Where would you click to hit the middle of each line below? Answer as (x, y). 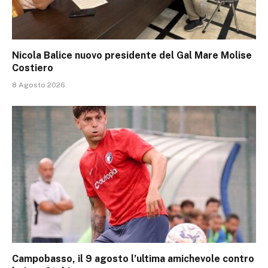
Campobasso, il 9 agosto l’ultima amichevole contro (133, 259)
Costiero (33, 68)
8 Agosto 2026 (39, 85)
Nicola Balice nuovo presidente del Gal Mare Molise (132, 55)
